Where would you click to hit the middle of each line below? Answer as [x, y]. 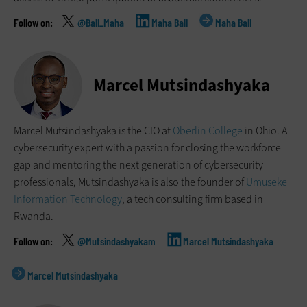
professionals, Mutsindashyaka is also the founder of [130, 182]
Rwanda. [34, 217]
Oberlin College [208, 131]
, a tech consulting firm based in [193, 199]
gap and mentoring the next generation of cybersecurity [138, 165]
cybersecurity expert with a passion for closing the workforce [147, 148]
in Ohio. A [265, 131]
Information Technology [68, 199]
